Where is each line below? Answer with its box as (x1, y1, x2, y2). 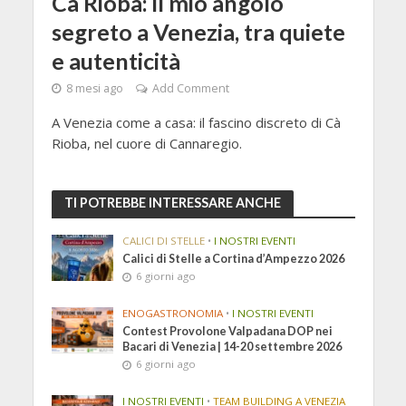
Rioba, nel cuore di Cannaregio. (51, 134, 242, 153)
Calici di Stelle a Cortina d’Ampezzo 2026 (122, 252, 345, 266)
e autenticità (51, 47, 180, 75)
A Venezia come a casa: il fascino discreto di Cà (51, 113, 341, 132)
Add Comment (151, 81, 229, 97)
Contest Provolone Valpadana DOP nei (122, 324, 333, 339)
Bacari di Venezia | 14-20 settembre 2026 (122, 340, 343, 354)
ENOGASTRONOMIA (122, 306, 224, 321)
